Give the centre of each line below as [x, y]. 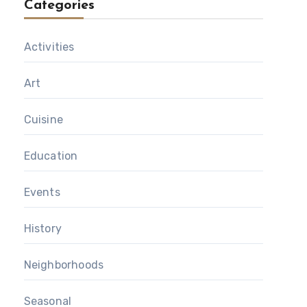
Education [51, 156]
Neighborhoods [64, 265]
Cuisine [44, 120]
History [43, 229]
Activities [49, 47]
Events [42, 193]
